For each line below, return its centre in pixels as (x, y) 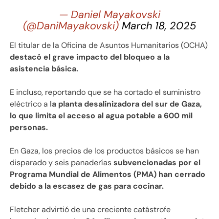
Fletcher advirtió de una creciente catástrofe (90, 209)
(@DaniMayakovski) (72, 26)
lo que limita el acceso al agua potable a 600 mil (101, 115)
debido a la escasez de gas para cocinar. (87, 186)
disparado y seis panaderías (61, 162)
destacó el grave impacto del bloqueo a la (90, 57)
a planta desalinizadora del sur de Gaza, (127, 104)
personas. (29, 127)
